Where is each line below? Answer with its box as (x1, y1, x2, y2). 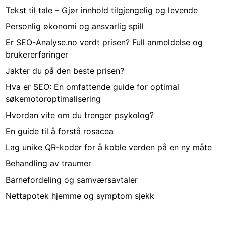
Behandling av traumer (6, 158, 92, 169)
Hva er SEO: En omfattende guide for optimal (6, 82, 180, 92)
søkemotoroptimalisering (6, 94, 101, 104)
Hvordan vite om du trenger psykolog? (6, 110, 154, 121)
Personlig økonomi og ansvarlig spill (6, 21, 144, 32)
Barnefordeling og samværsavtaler (6, 175, 138, 185)
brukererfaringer (6, 49, 69, 60)
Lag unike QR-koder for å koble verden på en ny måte (6, 142, 212, 153)
